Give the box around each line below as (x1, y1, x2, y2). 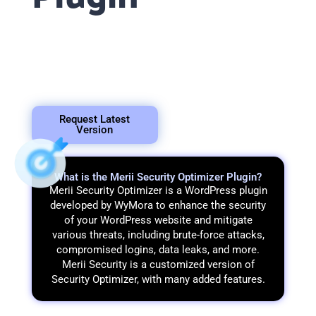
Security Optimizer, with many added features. (51, 272, 265, 286)
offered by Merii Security (31, 76, 147, 90)
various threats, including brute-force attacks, (51, 228, 265, 241)
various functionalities (31, 61, 137, 75)
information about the (31, 47, 134, 60)
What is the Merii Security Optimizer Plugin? (54, 170, 262, 183)
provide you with (31, 32, 109, 45)
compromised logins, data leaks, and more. (56, 243, 260, 256)
